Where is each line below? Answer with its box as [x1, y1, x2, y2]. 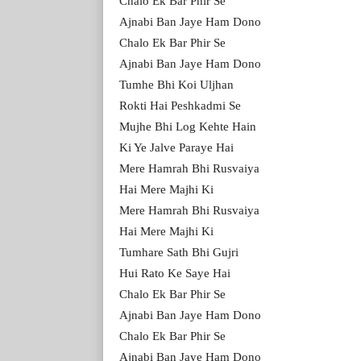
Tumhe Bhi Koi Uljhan [119, 77, 234, 91]
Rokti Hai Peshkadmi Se [119, 98, 241, 112]
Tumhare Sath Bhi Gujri [119, 245, 239, 259]
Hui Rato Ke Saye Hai [119, 266, 230, 280]
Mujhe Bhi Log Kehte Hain [119, 119, 256, 133]
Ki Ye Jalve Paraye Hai [119, 140, 234, 154]
